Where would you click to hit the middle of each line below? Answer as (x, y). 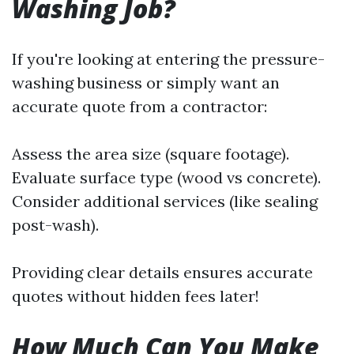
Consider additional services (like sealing (165, 201)
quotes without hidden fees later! (136, 296)
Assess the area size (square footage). (151, 154)
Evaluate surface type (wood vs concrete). (166, 177)
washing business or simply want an (146, 83)
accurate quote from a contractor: (139, 106)
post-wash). (55, 225)
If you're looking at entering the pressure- (168, 59)
